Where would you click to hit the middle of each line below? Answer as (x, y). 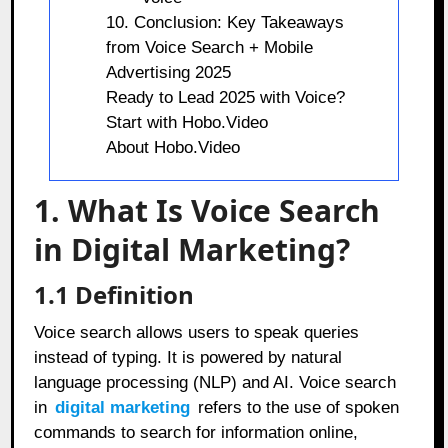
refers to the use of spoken (296, 407)
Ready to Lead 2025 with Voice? (225, 97)
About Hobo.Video (172, 147)
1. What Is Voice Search (207, 210)
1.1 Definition (114, 294)
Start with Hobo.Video (186, 122)
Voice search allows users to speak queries (197, 332)
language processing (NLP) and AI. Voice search (215, 382)
